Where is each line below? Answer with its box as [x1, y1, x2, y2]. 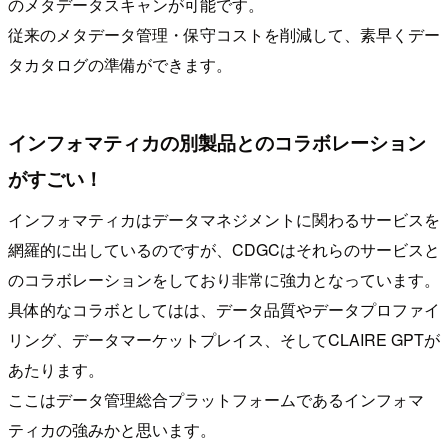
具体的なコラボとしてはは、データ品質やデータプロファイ [8, 298, 440, 322]
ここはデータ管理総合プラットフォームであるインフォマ [8, 388, 424, 412]
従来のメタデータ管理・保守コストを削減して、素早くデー [8, 23, 440, 47]
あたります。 [8, 358, 104, 382]
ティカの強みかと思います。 [8, 418, 216, 442]
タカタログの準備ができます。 [8, 53, 232, 77]
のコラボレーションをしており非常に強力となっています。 [8, 268, 440, 292]
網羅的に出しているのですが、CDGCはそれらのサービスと [8, 238, 440, 262]
